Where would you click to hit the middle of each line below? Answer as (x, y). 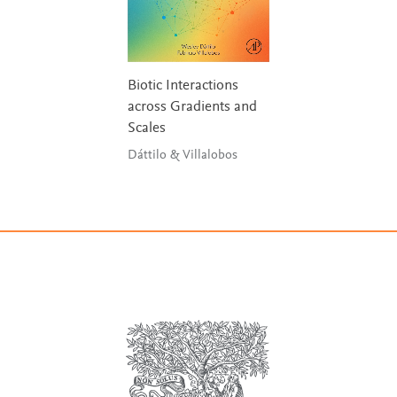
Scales (147, 129)
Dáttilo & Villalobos (210, 156)
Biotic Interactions (183, 87)
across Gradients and (192, 108)
